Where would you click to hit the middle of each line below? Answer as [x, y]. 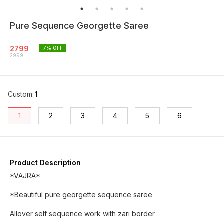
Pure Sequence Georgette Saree [79, 26]
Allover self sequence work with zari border [82, 214]
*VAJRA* [25, 176]
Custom [20, 94]
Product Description [45, 163]
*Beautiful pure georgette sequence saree [81, 195]
